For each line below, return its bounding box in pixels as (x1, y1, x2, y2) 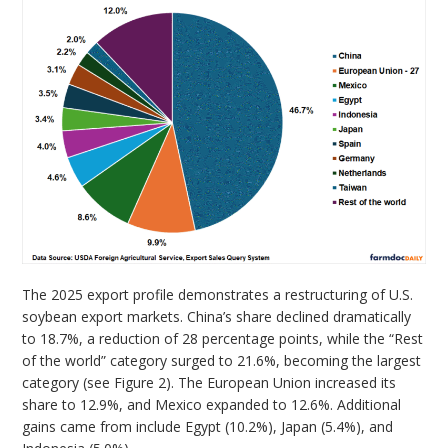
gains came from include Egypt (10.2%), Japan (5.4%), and (22, 416, 394, 436)
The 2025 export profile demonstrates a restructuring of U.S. (22, 284, 414, 304)
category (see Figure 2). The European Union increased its (22, 372, 397, 392)
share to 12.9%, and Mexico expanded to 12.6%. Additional (22, 394, 402, 414)
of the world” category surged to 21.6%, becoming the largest (22, 350, 422, 370)
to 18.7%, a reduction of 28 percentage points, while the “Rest (22, 328, 424, 348)
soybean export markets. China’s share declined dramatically (22, 306, 412, 326)
